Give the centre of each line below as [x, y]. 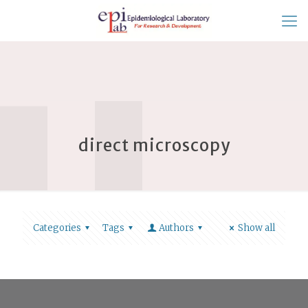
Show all [256, 228]
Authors [176, 228]
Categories [57, 228]
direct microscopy [154, 145]
